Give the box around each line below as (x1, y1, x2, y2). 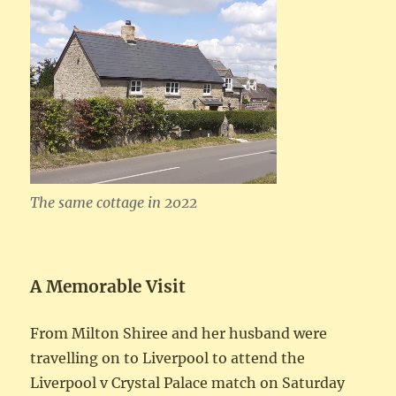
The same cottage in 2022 (30, 193, 198, 211)
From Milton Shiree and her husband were (30, 324, 328, 342)
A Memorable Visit (30, 275, 187, 297)
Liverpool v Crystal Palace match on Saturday (30, 373, 346, 392)
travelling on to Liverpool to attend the (30, 348, 306, 367)
